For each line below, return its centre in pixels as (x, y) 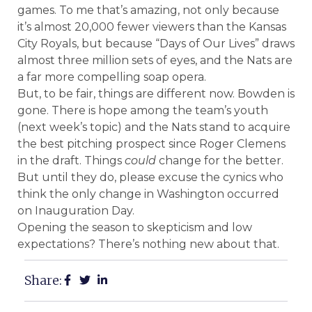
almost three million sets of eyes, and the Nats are (155, 60)
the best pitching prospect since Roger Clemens (151, 143)
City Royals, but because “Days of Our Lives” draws (156, 43)
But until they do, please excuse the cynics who (150, 177)
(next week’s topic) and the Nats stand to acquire (154, 127)
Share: (43, 280)
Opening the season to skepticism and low (135, 227)
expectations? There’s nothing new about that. (148, 244)
